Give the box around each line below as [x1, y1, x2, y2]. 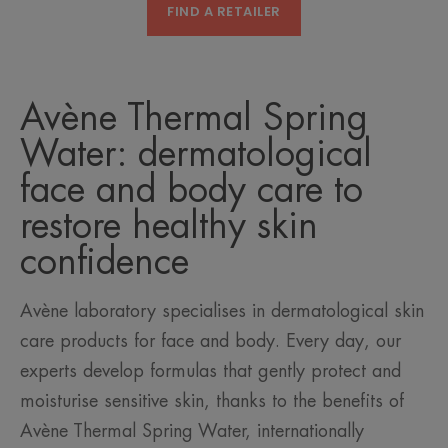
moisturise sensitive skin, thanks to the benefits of [20, 392, 404, 411]
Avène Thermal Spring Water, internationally [20, 422, 364, 441]
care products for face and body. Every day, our [20, 332, 401, 351]
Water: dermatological [20, 136, 372, 173]
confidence [20, 244, 189, 281]
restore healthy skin [20, 208, 318, 245]
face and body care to [20, 172, 363, 209]
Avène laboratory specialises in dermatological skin [20, 302, 424, 321]
